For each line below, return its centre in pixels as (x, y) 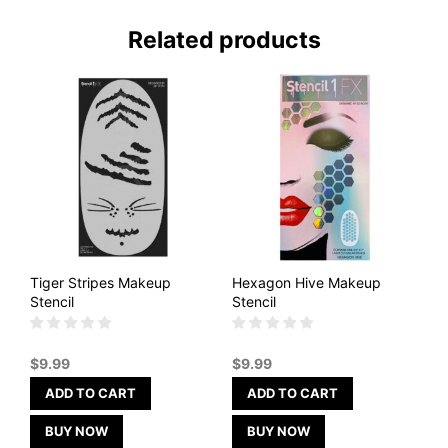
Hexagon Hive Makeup (306, 282)
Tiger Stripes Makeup (100, 282)
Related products (224, 40)
